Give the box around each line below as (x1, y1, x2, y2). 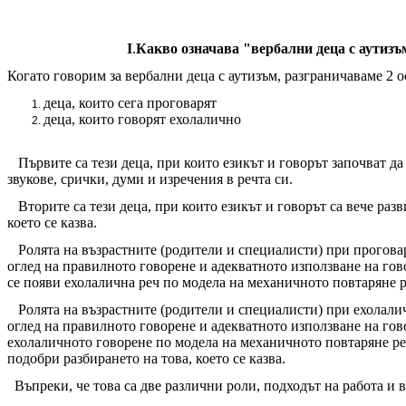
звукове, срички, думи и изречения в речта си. (7, 170, 293, 187)
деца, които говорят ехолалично (43, 111, 241, 127)
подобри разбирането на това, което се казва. (7, 350, 285, 366)
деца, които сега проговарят (43, 94, 217, 111)
